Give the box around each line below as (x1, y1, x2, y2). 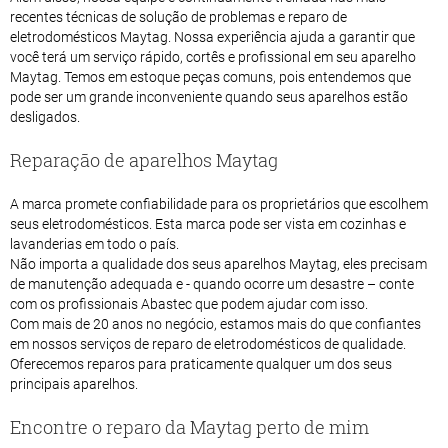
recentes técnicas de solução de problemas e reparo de (10, 8, 347, 25)
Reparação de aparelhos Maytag (10, 147, 278, 172)
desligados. (10, 108, 80, 125)
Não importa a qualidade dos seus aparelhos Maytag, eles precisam (10, 255, 427, 272)
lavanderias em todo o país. (10, 235, 179, 252)
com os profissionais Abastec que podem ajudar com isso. (10, 295, 368, 312)
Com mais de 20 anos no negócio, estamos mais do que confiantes (10, 315, 421, 332)
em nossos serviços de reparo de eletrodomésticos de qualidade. (10, 335, 406, 352)
